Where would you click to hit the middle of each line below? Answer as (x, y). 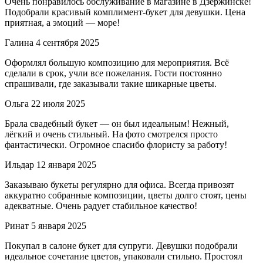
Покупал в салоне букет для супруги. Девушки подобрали (121, 245)
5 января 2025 (59, 225)
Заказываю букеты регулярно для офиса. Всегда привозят (119, 184)
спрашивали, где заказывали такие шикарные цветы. (111, 83)
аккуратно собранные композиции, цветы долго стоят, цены (126, 195)
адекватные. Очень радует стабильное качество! (101, 205)
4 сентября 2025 (68, 42)
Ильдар (19, 164)
